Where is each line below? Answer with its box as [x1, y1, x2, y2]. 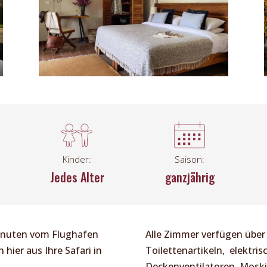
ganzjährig [164, 167, 215, 186]
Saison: [175, 153, 205, 165]
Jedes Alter [49, 167, 104, 186]
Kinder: [63, 153, 92, 165]
